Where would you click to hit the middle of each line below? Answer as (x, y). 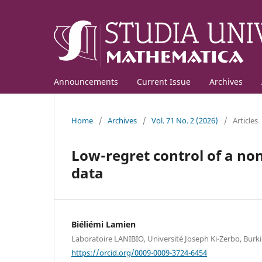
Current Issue (164, 81)
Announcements (86, 81)
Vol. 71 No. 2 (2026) (185, 120)
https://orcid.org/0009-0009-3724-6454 (139, 252)
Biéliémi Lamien (104, 224)
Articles (245, 120)
